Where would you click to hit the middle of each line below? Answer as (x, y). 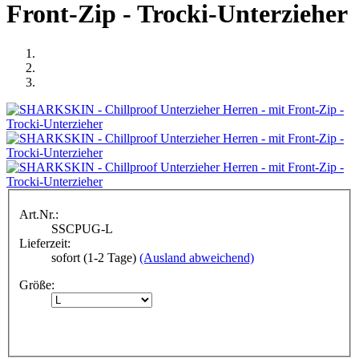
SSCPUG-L (82, 229)
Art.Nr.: (39, 215)
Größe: (37, 285)
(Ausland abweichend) (197, 258)
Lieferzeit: (45, 244)
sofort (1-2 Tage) (94, 258)
